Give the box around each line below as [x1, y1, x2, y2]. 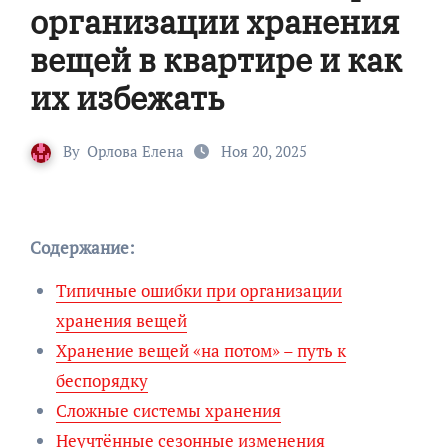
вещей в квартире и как [29, 39, 402, 82]
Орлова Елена [87, 141, 184, 162]
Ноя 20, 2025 [217, 141, 307, 162]
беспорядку [55, 369, 148, 393]
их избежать [29, 77, 224, 120]
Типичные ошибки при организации [55, 279, 342, 303]
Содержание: [40, 236, 135, 260]
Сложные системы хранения [55, 399, 281, 423]
